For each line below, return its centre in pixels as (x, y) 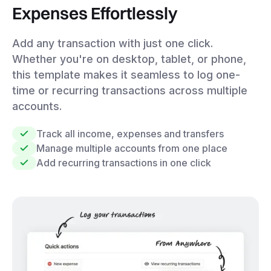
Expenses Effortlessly (95, 13)
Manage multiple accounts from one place (132, 148)
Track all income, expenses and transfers (130, 133)
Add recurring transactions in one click (124, 162)
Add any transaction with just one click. (113, 43)
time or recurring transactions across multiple (130, 90)
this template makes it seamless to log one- (126, 74)
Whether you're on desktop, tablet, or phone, (129, 59)
